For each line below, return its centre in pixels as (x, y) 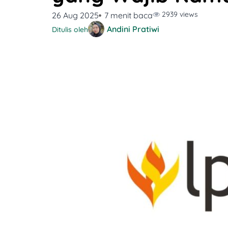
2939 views (179, 15)
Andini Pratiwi (133, 29)
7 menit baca (129, 16)
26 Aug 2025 (75, 16)
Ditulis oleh (70, 30)
